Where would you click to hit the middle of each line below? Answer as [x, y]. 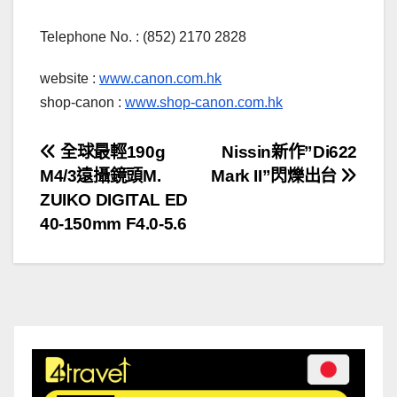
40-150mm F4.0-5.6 [113, 224]
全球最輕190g [111, 152]
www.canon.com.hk [160, 79]
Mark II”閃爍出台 [276, 176]
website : [70, 79]
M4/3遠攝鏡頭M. [101, 176]
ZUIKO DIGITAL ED [114, 200]
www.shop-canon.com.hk [204, 103]
